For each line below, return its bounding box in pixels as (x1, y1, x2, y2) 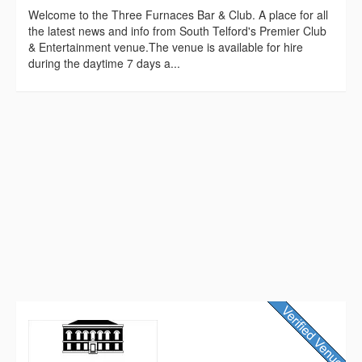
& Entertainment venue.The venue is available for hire (28, 39, 303, 56)
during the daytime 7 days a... (28, 55, 180, 72)
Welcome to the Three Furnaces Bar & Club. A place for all (28, 6, 328, 23)
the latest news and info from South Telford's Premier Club (28, 23, 326, 40)
